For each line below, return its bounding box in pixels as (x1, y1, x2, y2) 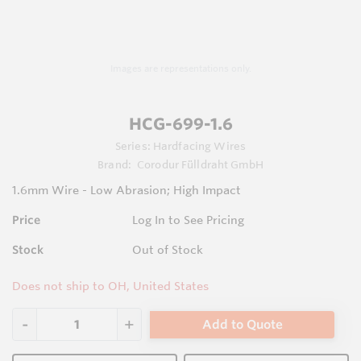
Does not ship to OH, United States (12, 279, 209, 294)
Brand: (98, 158, 135, 172)
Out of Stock (132, 243, 204, 258)
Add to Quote (201, 316, 283, 332)
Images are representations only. (110, 63, 251, 75)
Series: (114, 139, 153, 153)
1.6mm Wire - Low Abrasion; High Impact (12, 183, 241, 198)
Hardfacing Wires (152, 139, 247, 153)
